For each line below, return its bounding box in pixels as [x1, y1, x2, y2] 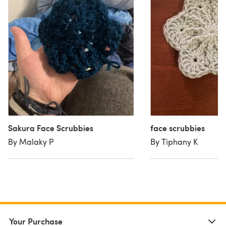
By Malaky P [8, 136, 54, 147]
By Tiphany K [150, 136, 198, 147]
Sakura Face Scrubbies [8, 122, 93, 134]
